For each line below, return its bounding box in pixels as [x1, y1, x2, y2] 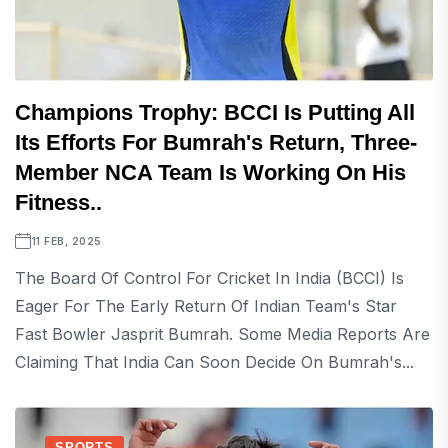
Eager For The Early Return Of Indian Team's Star [15, 296, 397, 316]
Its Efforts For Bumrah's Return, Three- [15, 130, 417, 155]
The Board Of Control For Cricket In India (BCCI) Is [15, 268, 404, 288]
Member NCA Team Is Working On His [15, 160, 406, 185]
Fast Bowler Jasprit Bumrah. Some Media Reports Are [15, 324, 430, 344]
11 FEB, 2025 [31, 235, 102, 247]
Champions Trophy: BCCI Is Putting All [15, 100, 415, 125]
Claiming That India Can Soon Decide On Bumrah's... [15, 352, 414, 372]
